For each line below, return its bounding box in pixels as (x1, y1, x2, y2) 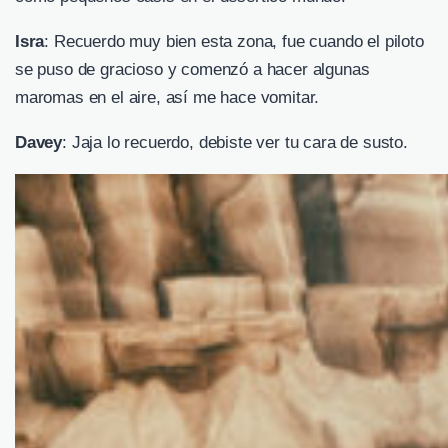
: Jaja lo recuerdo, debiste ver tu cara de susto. (62, 133, 408, 153)
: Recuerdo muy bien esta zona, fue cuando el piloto (44, 32, 424, 52)
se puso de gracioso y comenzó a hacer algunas (15, 60, 370, 80)
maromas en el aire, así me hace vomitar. (15, 88, 320, 108)
